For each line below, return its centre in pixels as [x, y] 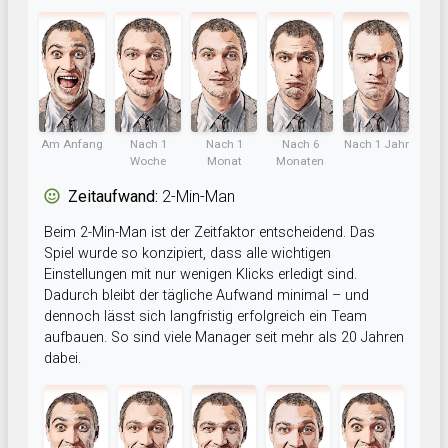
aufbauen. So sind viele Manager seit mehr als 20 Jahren [224, 338]
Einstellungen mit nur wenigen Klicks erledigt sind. [200, 275]
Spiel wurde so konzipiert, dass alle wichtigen [187, 254]
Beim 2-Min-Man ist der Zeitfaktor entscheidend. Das [209, 233]
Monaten [300, 161]
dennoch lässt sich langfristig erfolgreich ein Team [205, 317]
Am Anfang [72, 144]
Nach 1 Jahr [376, 144]
